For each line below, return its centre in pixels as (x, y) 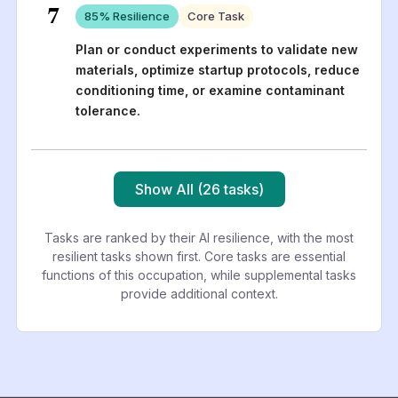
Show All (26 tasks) (199, 189)
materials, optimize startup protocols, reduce (217, 69)
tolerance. (107, 110)
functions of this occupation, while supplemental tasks (199, 275)
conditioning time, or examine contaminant (210, 90)
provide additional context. (199, 293)
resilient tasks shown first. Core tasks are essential (199, 256)
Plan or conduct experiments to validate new (216, 49)
